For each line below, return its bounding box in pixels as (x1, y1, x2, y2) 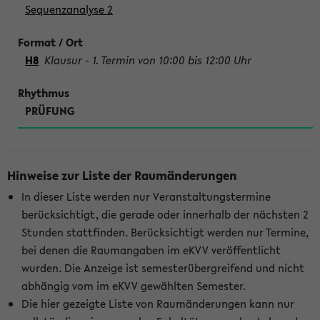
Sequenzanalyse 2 (25, 1, 113, 17)
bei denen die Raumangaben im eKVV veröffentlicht (21, 242, 281, 258)
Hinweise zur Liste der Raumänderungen (7, 166, 237, 184)
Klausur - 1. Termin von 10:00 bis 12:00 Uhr (44, 52, 251, 68)
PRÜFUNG (25, 103, 75, 119)
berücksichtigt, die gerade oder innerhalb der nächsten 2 (21, 206, 309, 222)
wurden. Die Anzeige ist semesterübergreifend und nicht (21, 260, 304, 276)
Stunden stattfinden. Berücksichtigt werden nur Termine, (21, 224, 309, 240)
